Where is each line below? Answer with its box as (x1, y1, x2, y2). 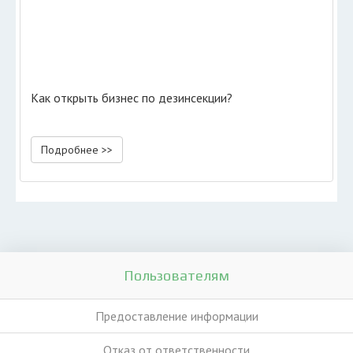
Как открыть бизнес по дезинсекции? (31, 90, 232, 106)
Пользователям (124, 267, 229, 284)
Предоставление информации (95, 308, 258, 324)
